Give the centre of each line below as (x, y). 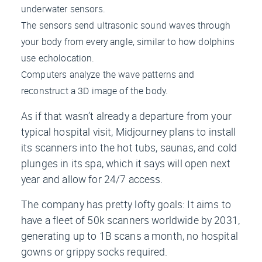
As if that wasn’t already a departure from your (127, 116)
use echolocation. (58, 58)
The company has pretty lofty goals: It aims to (126, 204)
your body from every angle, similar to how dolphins (128, 42)
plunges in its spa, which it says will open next (126, 163)
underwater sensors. (63, 9)
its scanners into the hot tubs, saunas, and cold (129, 148)
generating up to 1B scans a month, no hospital (130, 236)
